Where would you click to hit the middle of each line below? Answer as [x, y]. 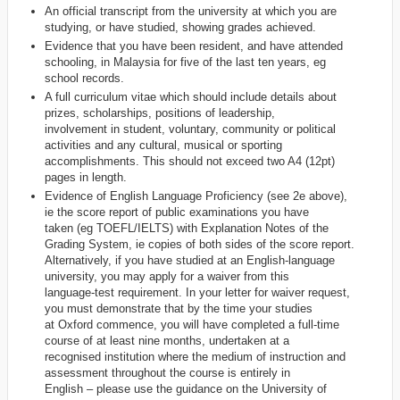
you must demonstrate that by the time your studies [178, 309]
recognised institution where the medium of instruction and [195, 357]
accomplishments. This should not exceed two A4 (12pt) [189, 162]
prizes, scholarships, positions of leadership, [159, 113]
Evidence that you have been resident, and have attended [193, 46]
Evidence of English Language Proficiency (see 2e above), [196, 196]
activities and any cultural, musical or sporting [163, 146]
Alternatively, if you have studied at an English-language [189, 261]
